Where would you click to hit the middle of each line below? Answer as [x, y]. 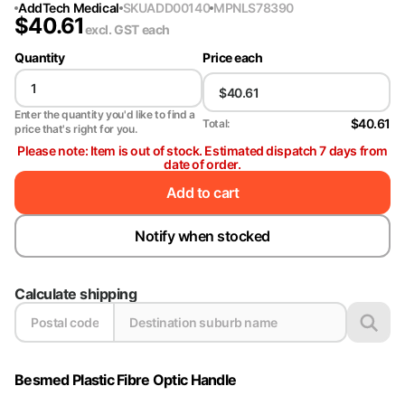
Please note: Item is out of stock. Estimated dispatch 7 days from [202, 151]
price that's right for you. [76, 129]
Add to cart [202, 192]
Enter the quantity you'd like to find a [105, 114]
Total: [216, 123]
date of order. [202, 164]
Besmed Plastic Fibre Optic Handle [126, 380]
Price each [233, 57]
